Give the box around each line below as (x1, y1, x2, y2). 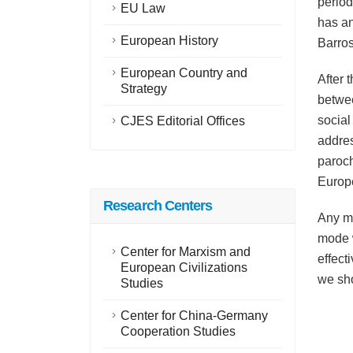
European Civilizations (121, 261, 247, 274)
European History (121, 34, 218, 47)
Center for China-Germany (121, 309, 268, 322)
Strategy (121, 82, 167, 95)
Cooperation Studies (121, 325, 236, 338)
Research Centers (103, 198, 213, 214)
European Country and (121, 66, 247, 80)
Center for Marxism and (121, 245, 251, 258)
